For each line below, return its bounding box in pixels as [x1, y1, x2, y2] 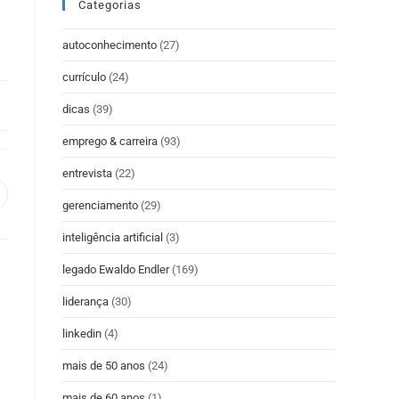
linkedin [62, 327, 102, 340]
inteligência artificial [62, 231, 163, 244]
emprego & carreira [62, 134, 158, 148]
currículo [62, 70, 106, 84]
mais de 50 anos [62, 359, 145, 372]
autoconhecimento [62, 38, 157, 52]
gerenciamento [62, 199, 138, 212]
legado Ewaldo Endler [62, 263, 169, 276]
